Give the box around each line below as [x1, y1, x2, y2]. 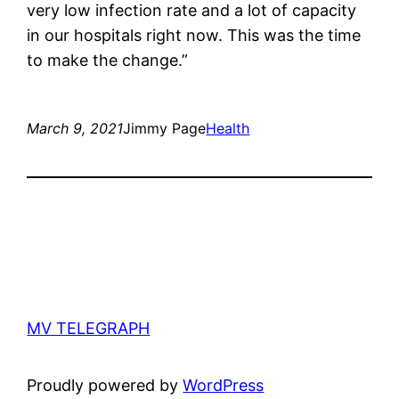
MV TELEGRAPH [27, 318, 151, 338]
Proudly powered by [27, 375, 183, 395]
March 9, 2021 [27, 118, 124, 137]
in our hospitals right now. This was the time [27, 25, 362, 45]
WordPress [183, 375, 265, 395]
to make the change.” [27, 50, 189, 69]
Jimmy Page [123, 118, 207, 137]
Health [206, 118, 250, 137]
